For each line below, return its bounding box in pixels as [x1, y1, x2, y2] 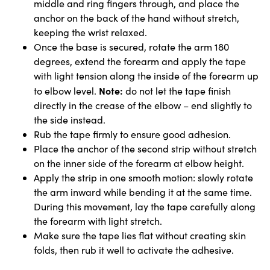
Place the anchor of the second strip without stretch [34, 142, 257, 155]
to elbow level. [34, 84, 99, 98]
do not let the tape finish [123, 84, 231, 98]
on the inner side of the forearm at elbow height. [34, 157, 244, 170]
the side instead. [34, 113, 105, 127]
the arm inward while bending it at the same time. [34, 186, 252, 199]
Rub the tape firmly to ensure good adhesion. [34, 128, 231, 141]
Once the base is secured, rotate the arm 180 [34, 40, 229, 54]
